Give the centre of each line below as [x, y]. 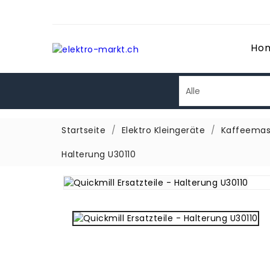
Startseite [83, 130]
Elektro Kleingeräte [163, 130]
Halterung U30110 [99, 154]
